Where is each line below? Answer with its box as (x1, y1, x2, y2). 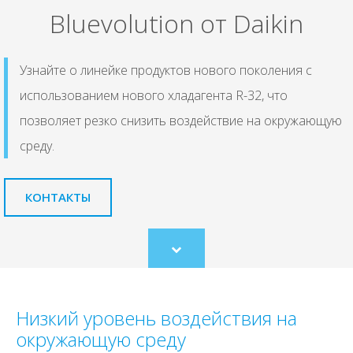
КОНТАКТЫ (25, 189, 91, 206)
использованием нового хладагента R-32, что (20, 87, 288, 105)
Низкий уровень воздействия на (16, 305, 297, 332)
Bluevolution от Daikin (50, 6, 303, 41)
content (175, 276, 212, 291)
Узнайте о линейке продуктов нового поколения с (20, 61, 312, 80)
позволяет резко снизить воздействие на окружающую (20, 112, 342, 130)
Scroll (175, 247, 202, 262)
